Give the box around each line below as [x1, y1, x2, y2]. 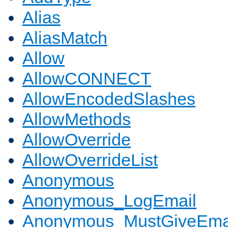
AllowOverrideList [22, 150, 158, 170]
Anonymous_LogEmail [22, 191, 196, 211]
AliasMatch [22, 28, 107, 48]
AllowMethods [22, 109, 131, 129]
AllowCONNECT [22, 69, 151, 89]
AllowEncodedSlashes [22, 89, 195, 109]
